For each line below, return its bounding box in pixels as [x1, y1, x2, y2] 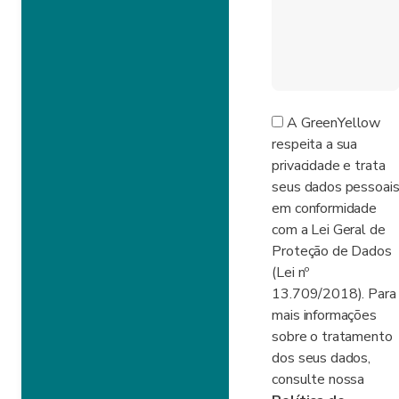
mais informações [272, 305, 377, 325]
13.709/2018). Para [272, 284, 396, 304]
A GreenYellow [283, 113, 381, 133]
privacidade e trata [272, 156, 386, 175]
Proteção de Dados [272, 241, 392, 261]
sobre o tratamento [272, 327, 393, 346]
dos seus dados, [272, 348, 371, 368]
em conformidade [272, 199, 378, 218]
